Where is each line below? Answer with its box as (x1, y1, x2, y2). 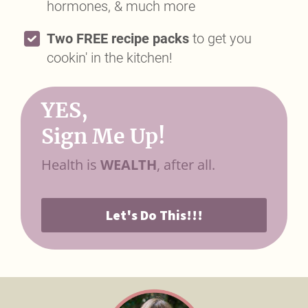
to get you (189, 30, 252, 47)
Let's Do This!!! (105, 206, 203, 223)
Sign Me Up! (41, 123, 166, 149)
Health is (41, 155, 100, 174)
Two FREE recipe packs (47, 30, 189, 47)
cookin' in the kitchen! (47, 49, 173, 66)
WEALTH (100, 155, 157, 174)
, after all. (157, 155, 215, 174)
